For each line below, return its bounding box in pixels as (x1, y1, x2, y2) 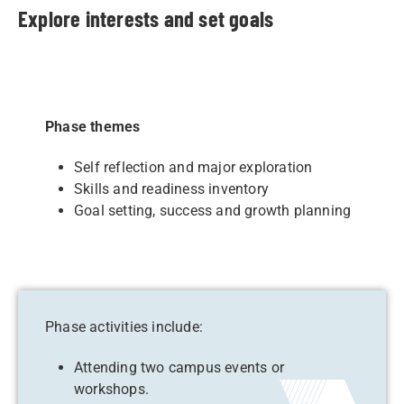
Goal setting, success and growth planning (74, 202, 352, 219)
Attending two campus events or (74, 359, 284, 376)
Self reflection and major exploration (74, 159, 313, 176)
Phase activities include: (45, 318, 207, 335)
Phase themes (45, 118, 141, 135)
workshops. (74, 381, 149, 398)
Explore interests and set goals (18, 5, 274, 32)
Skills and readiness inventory (74, 180, 269, 197)
